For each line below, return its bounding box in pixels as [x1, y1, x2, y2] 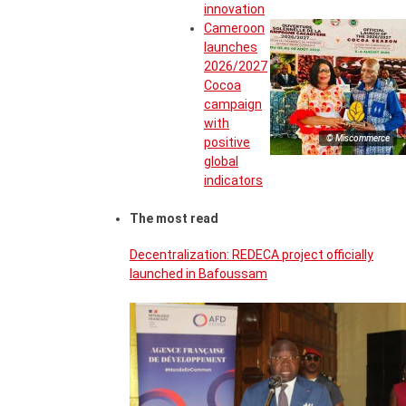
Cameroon [204, 21, 265, 36]
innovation [204, 2, 265, 17]
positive [204, 135, 250, 150]
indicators [204, 173, 263, 188]
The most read [130, 211, 218, 227]
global [204, 154, 238, 169]
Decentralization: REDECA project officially [130, 246, 373, 262]
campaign [204, 97, 262, 112]
